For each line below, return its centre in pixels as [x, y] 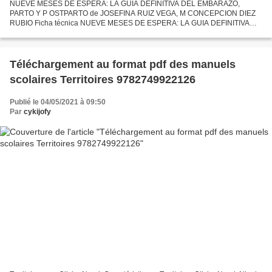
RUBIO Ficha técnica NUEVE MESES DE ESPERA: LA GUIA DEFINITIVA [130, 23]
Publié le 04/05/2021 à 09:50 [58, 102]
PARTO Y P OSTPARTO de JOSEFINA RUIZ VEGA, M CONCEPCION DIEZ [133, 14]
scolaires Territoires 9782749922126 [103, 80]
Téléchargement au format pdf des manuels [123, 65]
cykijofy [37, 112]
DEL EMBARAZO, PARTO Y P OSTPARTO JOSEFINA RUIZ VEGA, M [123, 33]
